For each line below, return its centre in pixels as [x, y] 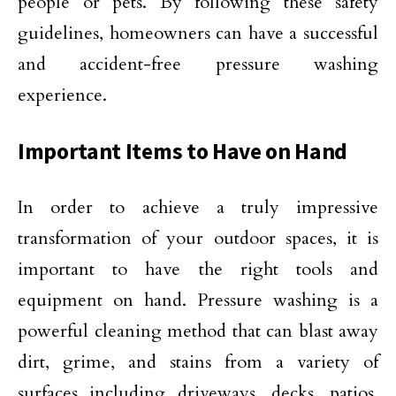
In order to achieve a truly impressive [198, 207]
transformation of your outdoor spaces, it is [198, 238]
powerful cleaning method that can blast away [198, 331]
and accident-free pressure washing [198, 64]
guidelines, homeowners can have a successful [198, 33]
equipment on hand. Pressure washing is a [198, 300]
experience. [62, 95]
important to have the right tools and [198, 269]
